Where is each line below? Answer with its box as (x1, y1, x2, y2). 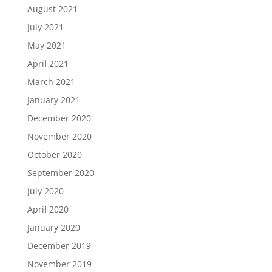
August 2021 (27, 2, 78, 15)
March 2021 (27, 75, 75, 87)
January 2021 (27, 93, 80, 106)
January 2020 (27, 221, 80, 233)
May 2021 (27, 39, 66, 51)
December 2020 (27, 112, 91, 124)
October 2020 (27, 148, 82, 160)
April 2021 (27, 57, 69, 69)
